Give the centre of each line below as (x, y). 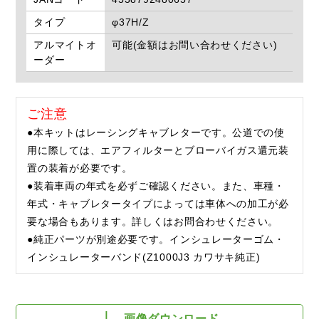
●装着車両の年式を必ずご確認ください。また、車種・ (156, 186)
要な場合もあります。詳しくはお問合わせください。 (153, 222)
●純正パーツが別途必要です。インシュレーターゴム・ (156, 240)
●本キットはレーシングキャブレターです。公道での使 (156, 133)
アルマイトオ (65, 45)
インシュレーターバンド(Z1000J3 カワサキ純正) (144, 257)
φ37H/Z (131, 22)
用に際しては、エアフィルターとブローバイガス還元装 (158, 151)
